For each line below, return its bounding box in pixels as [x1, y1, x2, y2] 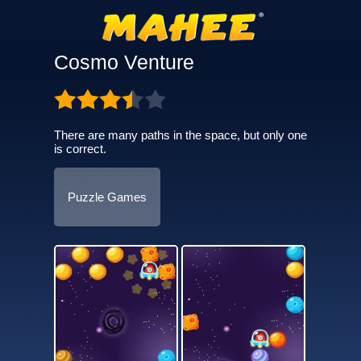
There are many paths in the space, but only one [53, 128, 307, 142]
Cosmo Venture [53, 51, 194, 73]
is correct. [53, 142, 106, 156]
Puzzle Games [67, 190, 147, 204]
